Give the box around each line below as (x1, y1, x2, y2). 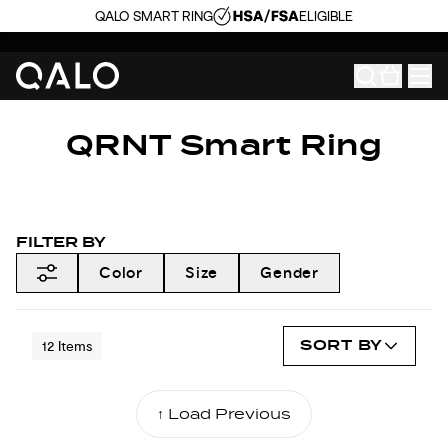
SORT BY (299, 335, 383, 356)
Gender (260, 262, 319, 283)
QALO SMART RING (94, 7, 213, 24)
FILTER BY (16, 232, 106, 253)
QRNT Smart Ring (65, 124, 383, 166)
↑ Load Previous (157, 404, 291, 423)
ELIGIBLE (299, 7, 354, 24)
